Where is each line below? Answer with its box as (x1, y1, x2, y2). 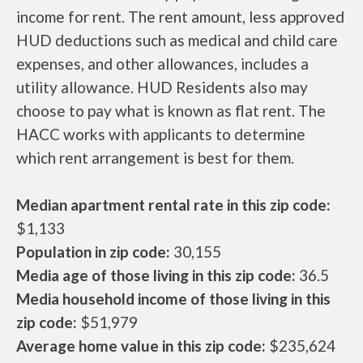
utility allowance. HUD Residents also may (16, 78, 308, 96)
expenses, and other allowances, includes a (16, 54, 309, 73)
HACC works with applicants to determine (16, 125, 305, 143)
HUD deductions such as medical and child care (16, 31, 338, 49)
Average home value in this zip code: (16, 336, 266, 355)
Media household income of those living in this (16, 289, 331, 308)
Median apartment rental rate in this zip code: (16, 195, 331, 214)
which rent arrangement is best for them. (16, 148, 294, 167)
